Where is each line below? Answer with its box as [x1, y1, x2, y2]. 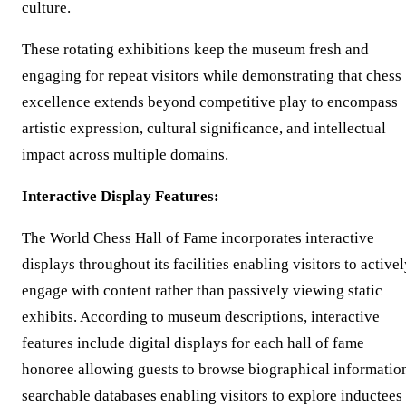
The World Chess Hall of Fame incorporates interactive [22, 229, 374, 247]
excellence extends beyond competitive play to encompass [22, 93, 398, 111]
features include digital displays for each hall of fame [22, 334, 364, 353]
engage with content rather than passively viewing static [22, 282, 382, 300]
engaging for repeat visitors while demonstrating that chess [22, 67, 401, 85]
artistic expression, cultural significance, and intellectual [22, 120, 386, 138]
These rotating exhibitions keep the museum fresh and [22, 41, 369, 59]
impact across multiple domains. [22, 146, 228, 164]
